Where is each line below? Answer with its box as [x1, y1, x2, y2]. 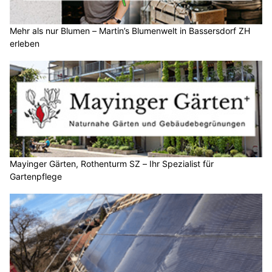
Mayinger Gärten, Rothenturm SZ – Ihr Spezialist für [10, 158, 214, 169]
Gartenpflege [10, 171, 62, 182]
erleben [10, 38, 39, 49]
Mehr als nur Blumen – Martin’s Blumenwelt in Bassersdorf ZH [10, 25, 250, 36]
